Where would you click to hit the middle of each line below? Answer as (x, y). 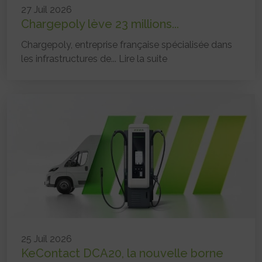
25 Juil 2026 (46, 239)
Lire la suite (143, 58)
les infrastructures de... (70, 58)
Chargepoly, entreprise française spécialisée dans (127, 44)
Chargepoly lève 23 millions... (100, 24)
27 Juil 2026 (46, 9)
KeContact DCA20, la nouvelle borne (122, 253)
